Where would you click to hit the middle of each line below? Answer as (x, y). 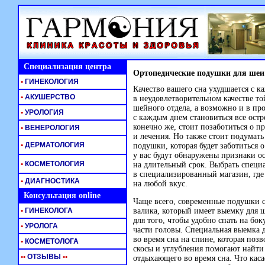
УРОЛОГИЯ (43, 112)
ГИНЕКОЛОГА (48, 211)
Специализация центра (65, 67)
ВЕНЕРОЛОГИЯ (51, 128)
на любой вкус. (160, 184)
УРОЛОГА (41, 226)
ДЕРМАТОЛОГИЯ (54, 145)
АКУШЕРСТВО (49, 97)
